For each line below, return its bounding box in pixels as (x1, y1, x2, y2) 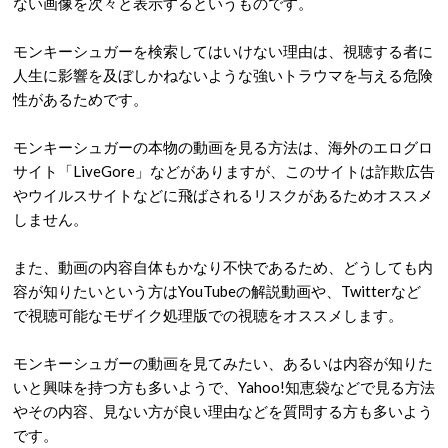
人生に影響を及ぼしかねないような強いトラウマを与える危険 (13, 65, 433, 84)
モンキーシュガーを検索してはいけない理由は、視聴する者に (13, 41, 433, 60)
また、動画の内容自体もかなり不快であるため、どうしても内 (13, 257, 433, 276)
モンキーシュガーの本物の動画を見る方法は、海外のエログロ (13, 137, 433, 156)
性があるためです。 (13, 89, 148, 108)
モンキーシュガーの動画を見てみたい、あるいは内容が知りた (13, 353, 433, 372)
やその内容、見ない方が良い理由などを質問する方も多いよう (13, 401, 433, 420)
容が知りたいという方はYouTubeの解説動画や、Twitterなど (13, 281, 421, 300)
